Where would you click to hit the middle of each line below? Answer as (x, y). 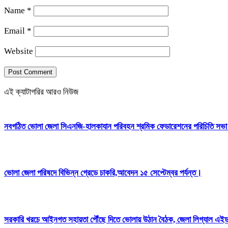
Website (19, 51)
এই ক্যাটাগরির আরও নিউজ (41, 92)
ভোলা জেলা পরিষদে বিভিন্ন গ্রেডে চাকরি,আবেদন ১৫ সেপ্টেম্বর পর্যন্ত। (103, 173)
